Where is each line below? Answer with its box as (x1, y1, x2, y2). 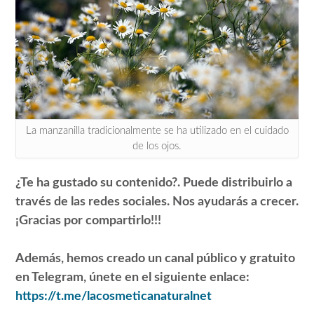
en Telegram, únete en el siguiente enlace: (15, 271, 250, 285)
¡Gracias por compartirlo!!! (15, 214, 161, 228)
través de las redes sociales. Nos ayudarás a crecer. (15, 196, 299, 209)
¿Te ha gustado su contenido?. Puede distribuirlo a (15, 177, 292, 190)
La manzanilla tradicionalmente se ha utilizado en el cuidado (25, 125, 289, 136)
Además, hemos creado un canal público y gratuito (15, 252, 295, 266)
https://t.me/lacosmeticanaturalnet (15, 290, 212, 303)
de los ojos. (132, 140, 182, 151)
